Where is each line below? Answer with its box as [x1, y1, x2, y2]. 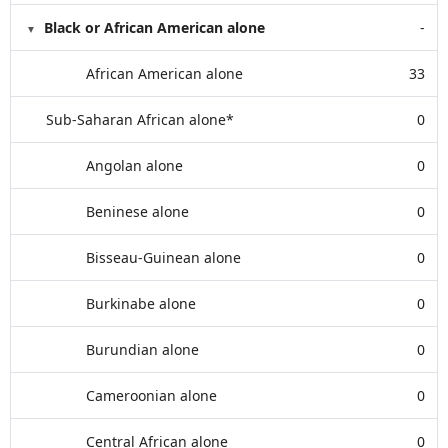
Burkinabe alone [86, 294, 196, 313]
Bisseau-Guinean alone [86, 248, 241, 267]
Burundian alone [86, 340, 199, 359]
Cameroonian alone [86, 386, 217, 405]
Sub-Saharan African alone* [46, 110, 234, 129]
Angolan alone [86, 156, 183, 175]
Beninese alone [86, 202, 189, 221]
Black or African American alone [44, 18, 265, 37]
